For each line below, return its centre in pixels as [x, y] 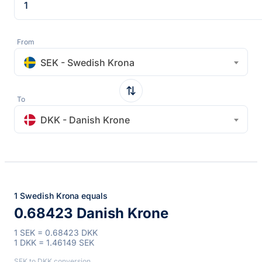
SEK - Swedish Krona [87, 62]
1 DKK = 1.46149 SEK [54, 242]
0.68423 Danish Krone [91, 213]
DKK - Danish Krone [85, 120]
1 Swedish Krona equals [61, 195]
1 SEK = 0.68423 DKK [56, 232]
